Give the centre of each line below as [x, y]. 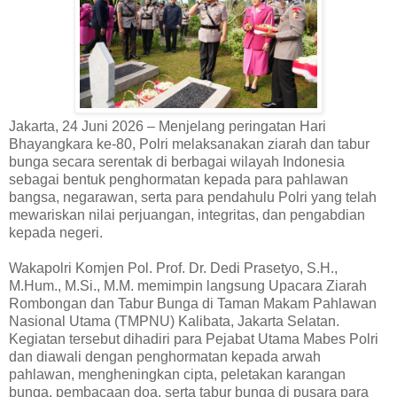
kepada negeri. [56, 232]
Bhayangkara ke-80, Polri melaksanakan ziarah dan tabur [189, 144]
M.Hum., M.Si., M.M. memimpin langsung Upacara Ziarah [188, 285]
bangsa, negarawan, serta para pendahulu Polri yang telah [193, 197]
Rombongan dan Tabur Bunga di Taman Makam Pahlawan [193, 303]
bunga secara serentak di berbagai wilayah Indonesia [177, 161]
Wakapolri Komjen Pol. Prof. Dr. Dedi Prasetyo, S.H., [173, 268]
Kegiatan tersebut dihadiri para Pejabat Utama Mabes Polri [194, 339]
